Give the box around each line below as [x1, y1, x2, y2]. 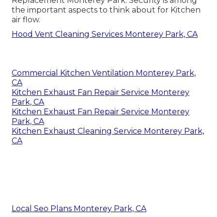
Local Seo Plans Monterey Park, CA [12, 204, 146, 214]
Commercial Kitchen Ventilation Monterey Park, [12, 68, 196, 78]
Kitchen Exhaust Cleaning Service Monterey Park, [12, 126, 204, 136]
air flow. [12, 15, 40, 25]
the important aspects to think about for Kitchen [12, 5, 201, 15]
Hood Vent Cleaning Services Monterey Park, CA [12, 30, 198, 39]
